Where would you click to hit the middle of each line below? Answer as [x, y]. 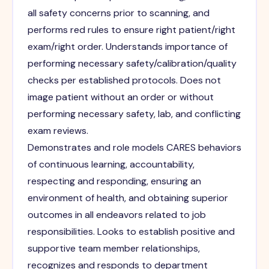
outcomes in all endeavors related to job [116, 215]
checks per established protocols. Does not [124, 80]
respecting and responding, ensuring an [114, 181]
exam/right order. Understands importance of [127, 47]
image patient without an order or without [120, 97]
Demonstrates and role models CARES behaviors [134, 148]
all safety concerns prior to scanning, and [118, 13]
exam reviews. [58, 131]
